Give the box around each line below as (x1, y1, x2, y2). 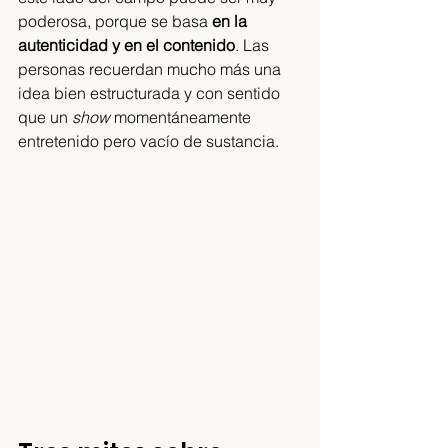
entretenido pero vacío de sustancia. (18, 131, 279, 151)
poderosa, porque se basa (18, 11, 212, 31)
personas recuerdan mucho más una (18, 59, 285, 79)
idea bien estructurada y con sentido (18, 83, 284, 103)
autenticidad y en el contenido (18, 35, 235, 55)
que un (18, 107, 72, 127)
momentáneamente (110, 107, 255, 127)
